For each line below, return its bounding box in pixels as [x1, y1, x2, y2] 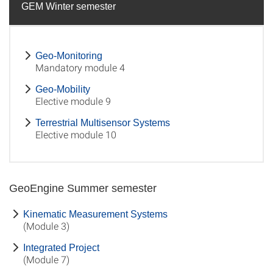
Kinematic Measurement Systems [23, 209, 168, 219]
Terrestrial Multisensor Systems [35, 118, 170, 128]
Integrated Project [23, 243, 99, 253]
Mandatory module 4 [35, 61, 125, 74]
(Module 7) [23, 253, 69, 266]
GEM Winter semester [21, 1, 116, 12]
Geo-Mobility [35, 84, 90, 94]
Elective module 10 [35, 128, 116, 141]
